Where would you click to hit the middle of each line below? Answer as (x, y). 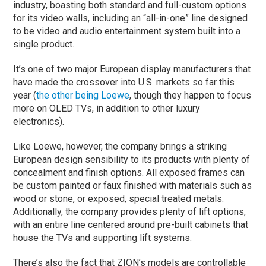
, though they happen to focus (191, 95)
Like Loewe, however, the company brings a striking (120, 146)
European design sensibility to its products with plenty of (132, 159)
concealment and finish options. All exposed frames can (129, 172)
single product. (44, 44)
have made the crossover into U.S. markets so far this (124, 82)
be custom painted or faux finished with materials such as (133, 185)
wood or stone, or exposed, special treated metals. (119, 198)
